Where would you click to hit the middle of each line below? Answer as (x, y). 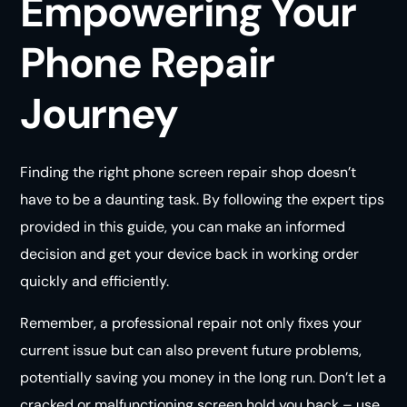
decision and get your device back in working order (190, 254)
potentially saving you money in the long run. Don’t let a (203, 378)
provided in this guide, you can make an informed (183, 227)
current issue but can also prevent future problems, (191, 351)
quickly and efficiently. (95, 282)
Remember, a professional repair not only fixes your (191, 323)
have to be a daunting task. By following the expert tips (203, 200)
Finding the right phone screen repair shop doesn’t (189, 173)
